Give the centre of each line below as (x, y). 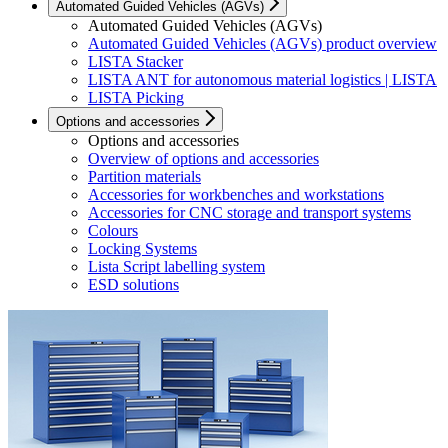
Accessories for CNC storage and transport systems (249, 213)
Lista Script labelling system (176, 267)
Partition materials (144, 177)
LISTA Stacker (135, 62)
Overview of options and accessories (203, 159)
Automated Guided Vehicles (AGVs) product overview (262, 44)
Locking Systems (142, 249)
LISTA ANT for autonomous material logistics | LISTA (262, 80)
